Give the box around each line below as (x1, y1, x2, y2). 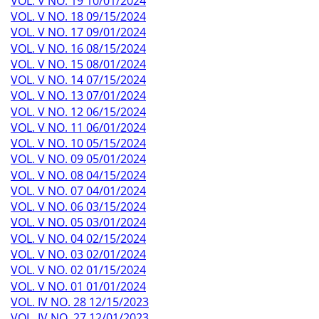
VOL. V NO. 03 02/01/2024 (11, 246, 146, 262)
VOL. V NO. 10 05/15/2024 (11, 135, 146, 152)
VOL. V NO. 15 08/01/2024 (11, 56, 146, 72)
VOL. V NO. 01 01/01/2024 (11, 278, 146, 294)
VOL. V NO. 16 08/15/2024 (11, 40, 146, 56)
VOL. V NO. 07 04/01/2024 (11, 182, 146, 199)
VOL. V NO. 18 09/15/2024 (11, 8, 146, 24)
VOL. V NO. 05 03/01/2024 (11, 214, 146, 231)
